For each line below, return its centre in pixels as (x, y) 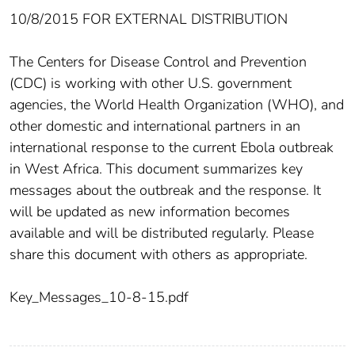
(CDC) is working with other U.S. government (151, 83)
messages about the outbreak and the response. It (165, 190)
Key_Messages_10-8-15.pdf (99, 297)
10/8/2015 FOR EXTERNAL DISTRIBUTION (149, 19)
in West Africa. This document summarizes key (156, 168)
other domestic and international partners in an (155, 126)
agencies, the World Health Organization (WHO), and (177, 104)
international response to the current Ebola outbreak (172, 147)
